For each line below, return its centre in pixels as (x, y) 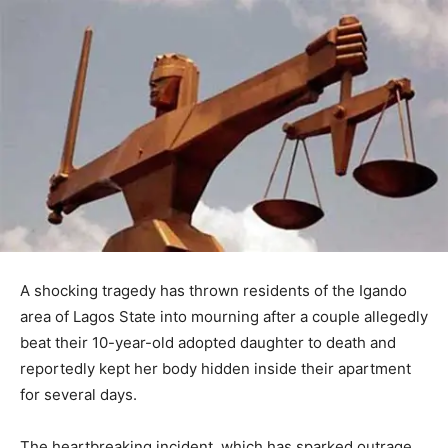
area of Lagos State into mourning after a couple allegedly (224, 317)
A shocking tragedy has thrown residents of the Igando (213, 291)
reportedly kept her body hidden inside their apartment (215, 369)
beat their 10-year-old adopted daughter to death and (208, 343)
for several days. (78, 395)
